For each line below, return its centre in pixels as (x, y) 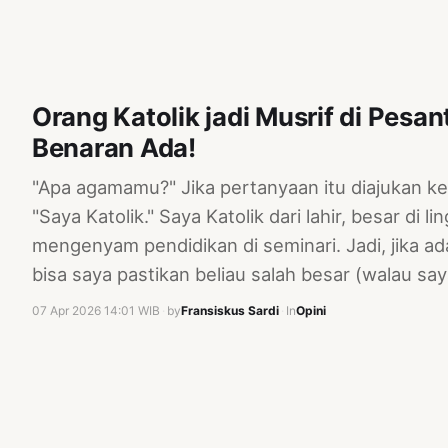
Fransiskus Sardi (230, 311)
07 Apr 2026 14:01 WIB (96, 311)
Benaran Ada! (114, 148)
